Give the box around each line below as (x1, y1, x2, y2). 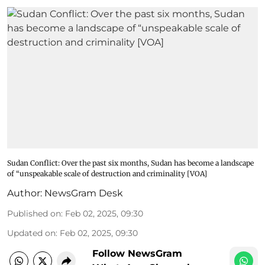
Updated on (7, 227, 56, 238)
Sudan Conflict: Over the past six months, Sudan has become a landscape (7, 158, 254, 167)
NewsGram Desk (44, 187, 123, 199)
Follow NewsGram (92, 247, 182, 259)
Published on (7, 208, 61, 219)
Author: (7, 187, 42, 199)
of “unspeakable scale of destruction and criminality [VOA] (7, 169, 207, 178)
